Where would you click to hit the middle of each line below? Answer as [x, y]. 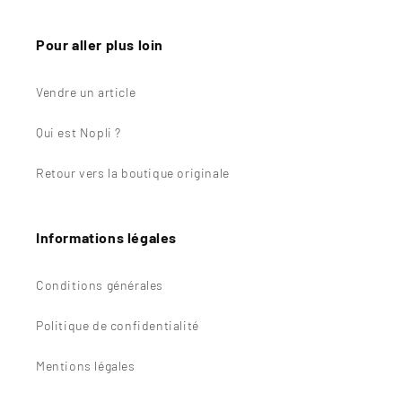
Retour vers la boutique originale [133, 173]
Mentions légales [86, 366]
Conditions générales [100, 285]
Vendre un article [86, 92]
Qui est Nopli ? [79, 133]
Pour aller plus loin [100, 45]
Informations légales [106, 238]
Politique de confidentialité [118, 326]
